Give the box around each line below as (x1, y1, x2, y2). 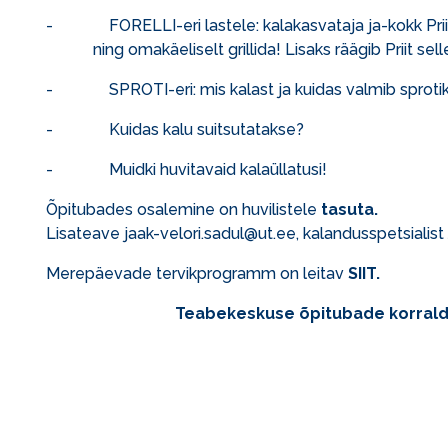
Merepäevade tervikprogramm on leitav (46, 264, 348, 284)
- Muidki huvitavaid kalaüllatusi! (46, 160, 327, 180)
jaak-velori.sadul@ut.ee (124, 224, 296, 244)
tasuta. (321, 200, 378, 220)
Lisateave (46, 224, 124, 244)
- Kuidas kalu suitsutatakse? (46, 120, 304, 140)
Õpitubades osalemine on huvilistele (46, 200, 321, 220)
